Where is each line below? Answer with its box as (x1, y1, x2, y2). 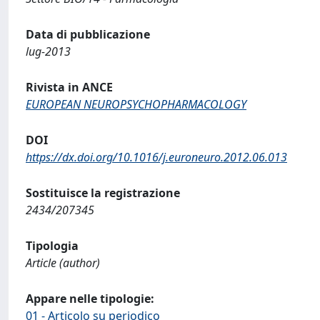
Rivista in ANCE (26, 79, 113, 95)
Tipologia (26, 238, 79, 254)
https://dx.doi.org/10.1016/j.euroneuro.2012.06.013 (26, 149, 287, 165)
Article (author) (26, 255, 100, 271)
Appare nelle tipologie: (26, 291, 154, 306)
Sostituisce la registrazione (26, 185, 180, 201)
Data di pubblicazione (26, 26, 150, 42)
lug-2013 (26, 44, 71, 59)
